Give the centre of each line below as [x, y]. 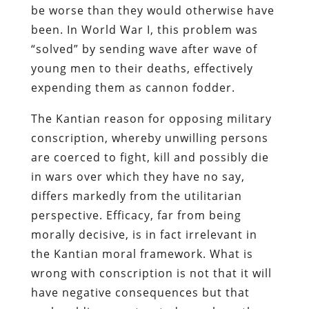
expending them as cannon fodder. [133, 87]
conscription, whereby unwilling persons [149, 138]
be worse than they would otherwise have [152, 10]
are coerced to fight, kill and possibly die [150, 157]
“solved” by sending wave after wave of [144, 49]
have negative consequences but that [140, 292]
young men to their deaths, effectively [142, 68]
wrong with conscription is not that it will [151, 273]
